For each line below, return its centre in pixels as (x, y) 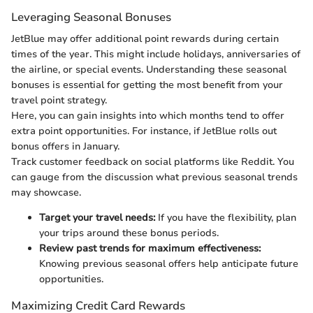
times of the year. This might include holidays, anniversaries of (156, 54)
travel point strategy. (59, 101)
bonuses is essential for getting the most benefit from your (147, 85)
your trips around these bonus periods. (129, 233)
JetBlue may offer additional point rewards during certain (145, 39)
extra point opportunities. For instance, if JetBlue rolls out (144, 131)
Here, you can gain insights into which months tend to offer (148, 116)
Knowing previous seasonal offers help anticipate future (169, 264)
